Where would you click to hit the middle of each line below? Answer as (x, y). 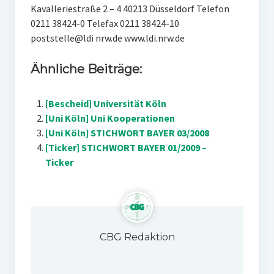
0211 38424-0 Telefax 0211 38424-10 (105, 23)
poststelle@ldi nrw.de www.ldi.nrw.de (107, 38)
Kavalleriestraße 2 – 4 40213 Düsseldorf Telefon (130, 9)
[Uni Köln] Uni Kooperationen (110, 118)
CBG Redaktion (137, 237)
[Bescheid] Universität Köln (106, 103)
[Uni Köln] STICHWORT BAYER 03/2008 (127, 133)
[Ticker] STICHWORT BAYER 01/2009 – (126, 147)
